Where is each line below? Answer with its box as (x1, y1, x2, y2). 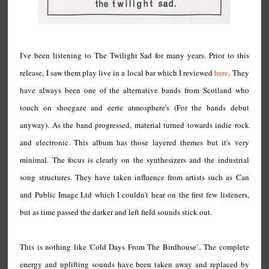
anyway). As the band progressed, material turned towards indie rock (20, 119, 249, 130)
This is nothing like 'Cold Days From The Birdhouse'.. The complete (20, 241, 249, 252)
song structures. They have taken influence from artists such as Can (20, 172, 249, 183)
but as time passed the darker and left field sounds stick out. (20, 207, 213, 217)
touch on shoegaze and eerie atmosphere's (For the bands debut (20, 102, 249, 113)
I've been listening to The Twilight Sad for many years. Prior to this (20, 50, 249, 61)
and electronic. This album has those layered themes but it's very (20, 137, 249, 148)
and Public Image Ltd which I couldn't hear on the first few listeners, (20, 189, 249, 200)
